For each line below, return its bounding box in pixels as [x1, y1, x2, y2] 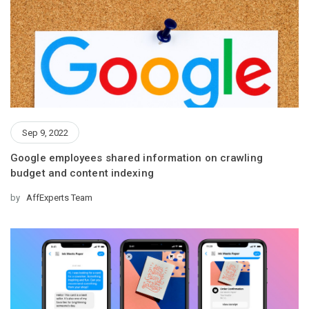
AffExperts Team [24, 192, 92, 203]
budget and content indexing [10, 167, 154, 179]
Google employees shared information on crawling [10, 152, 263, 164]
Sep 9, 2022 [21, 127, 68, 138]
